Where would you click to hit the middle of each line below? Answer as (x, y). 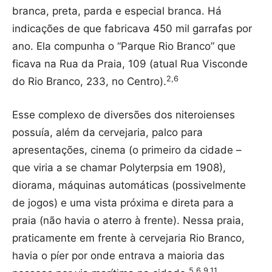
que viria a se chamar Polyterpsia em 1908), (119, 168)
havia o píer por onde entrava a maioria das (118, 256)
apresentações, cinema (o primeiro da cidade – (127, 150)
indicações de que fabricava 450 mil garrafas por (132, 29)
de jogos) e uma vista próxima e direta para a (123, 203)
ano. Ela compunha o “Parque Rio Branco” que (124, 46)
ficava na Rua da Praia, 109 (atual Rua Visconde (130, 64)
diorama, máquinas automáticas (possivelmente (129, 185)
